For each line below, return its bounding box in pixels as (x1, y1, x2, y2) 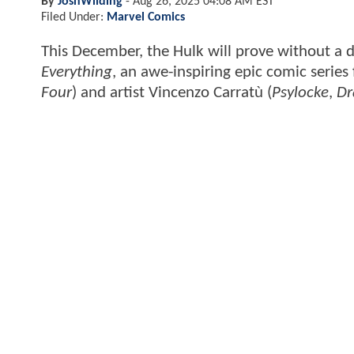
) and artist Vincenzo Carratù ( (72, 84, 272, 101)
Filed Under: (41, 10, 107, 24)
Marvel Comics (107, 10, 185, 24)
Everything (41, 63, 112, 81)
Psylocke (272, 84, 329, 101)
